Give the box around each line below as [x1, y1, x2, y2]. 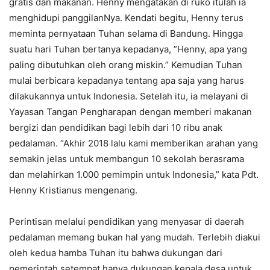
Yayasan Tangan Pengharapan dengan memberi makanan [9, 106, 252, 118]
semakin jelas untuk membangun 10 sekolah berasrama [9, 153, 244, 165]
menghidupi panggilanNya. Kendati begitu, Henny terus [9, 12, 243, 24]
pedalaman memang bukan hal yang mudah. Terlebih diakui [9, 231, 260, 243]
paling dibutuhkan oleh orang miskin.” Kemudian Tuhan [9, 59, 242, 71]
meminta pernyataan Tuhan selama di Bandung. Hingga [9, 28, 243, 40]
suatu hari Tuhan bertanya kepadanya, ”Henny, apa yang [9, 43, 247, 55]
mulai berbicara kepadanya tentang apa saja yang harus [9, 75, 244, 87]
